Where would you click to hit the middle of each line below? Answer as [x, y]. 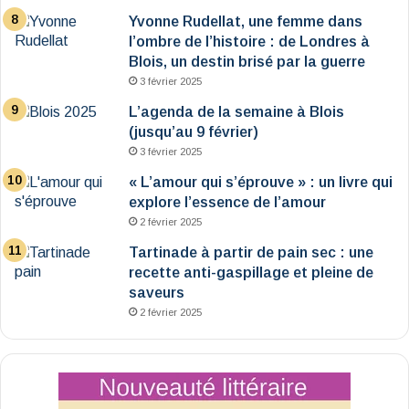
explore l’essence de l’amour [227, 202]
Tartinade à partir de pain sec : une [251, 252]
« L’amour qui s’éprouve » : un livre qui [261, 182]
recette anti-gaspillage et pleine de [251, 272]
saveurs [157, 292]
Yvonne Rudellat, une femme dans [246, 21]
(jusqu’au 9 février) [194, 131]
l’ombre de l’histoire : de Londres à [249, 41]
